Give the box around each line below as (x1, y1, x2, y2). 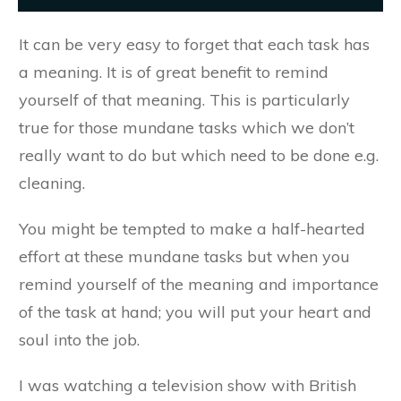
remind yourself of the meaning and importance (19, 273, 379, 294)
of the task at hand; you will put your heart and (19, 301, 371, 322)
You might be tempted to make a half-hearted (19, 218, 365, 239)
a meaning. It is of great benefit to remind (19, 61, 328, 82)
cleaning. (19, 172, 85, 193)
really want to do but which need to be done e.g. (19, 144, 379, 166)
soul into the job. (19, 328, 140, 350)
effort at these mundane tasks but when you (19, 245, 350, 267)
